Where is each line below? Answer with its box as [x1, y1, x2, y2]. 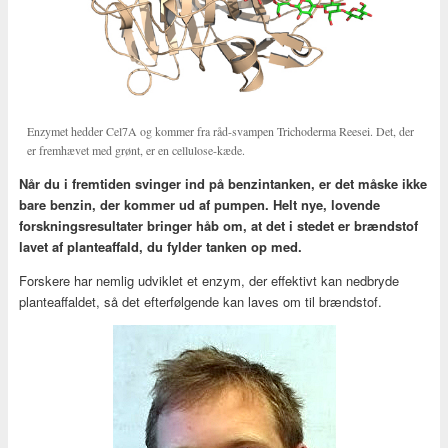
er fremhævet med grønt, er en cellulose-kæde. [27, 142, 246, 159]
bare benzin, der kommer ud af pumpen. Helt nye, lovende [18, 194, 380, 214]
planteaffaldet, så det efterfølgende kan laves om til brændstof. [18, 291, 382, 311]
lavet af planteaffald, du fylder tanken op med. [18, 236, 302, 256]
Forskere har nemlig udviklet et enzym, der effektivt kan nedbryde [18, 270, 399, 290]
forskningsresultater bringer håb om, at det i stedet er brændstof [18, 215, 418, 235]
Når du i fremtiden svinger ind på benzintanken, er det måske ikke [18, 173, 427, 193]
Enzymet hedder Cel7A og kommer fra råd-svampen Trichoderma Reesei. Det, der [27, 123, 415, 140]
